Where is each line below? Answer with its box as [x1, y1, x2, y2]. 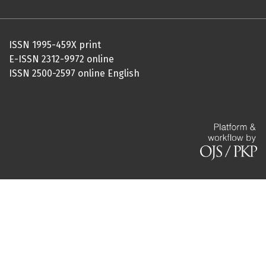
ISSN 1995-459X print [9, 39, 101, 51]
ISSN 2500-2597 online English [9, 68, 140, 80]
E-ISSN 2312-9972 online [9, 53, 114, 65]
